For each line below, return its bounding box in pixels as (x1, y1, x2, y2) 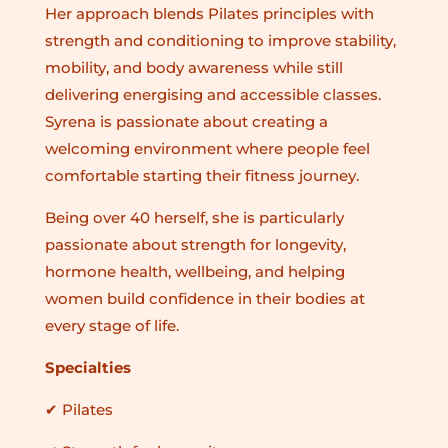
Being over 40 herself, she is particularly (44, 207, 344, 227)
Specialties (44, 357, 131, 377)
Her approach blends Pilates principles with (44, 3, 374, 23)
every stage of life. (44, 315, 179, 335)
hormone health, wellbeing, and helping (44, 261, 345, 281)
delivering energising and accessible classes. (44, 84, 381, 104)
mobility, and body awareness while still (44, 57, 343, 77)
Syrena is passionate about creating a (44, 111, 328, 131)
